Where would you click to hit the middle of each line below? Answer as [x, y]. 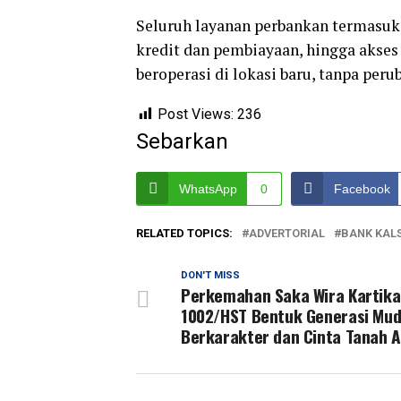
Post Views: [196, 115]
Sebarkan [182, 142]
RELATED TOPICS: [184, 234]
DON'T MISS [210, 276]
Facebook [362, 189]
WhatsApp [208, 189]
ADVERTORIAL [287, 234]
